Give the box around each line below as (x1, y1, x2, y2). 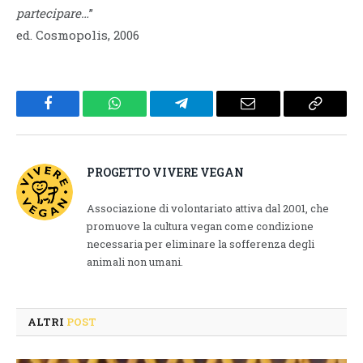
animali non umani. (87, 254, 183, 269)
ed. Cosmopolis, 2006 (16, 27, 139, 43)
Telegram (180, 108, 236, 123)
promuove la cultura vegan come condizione (87, 219, 314, 233)
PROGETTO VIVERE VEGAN (87, 164, 244, 180)
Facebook (46, 108, 104, 123)
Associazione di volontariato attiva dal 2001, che (87, 201, 329, 216)
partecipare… (16, 5, 89, 21)
